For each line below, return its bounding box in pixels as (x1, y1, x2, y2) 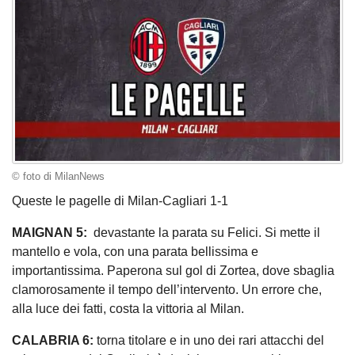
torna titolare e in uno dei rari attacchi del (94, 334, 324, 348)
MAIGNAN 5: (12, 226, 87, 240)
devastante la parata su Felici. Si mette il (87, 226, 320, 240)
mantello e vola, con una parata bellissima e (12, 245, 258, 259)
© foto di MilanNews (12, 170, 105, 182)
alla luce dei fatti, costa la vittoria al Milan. (12, 302, 244, 316)
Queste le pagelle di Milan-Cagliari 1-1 (12, 194, 228, 208)
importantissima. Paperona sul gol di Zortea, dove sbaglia (12, 264, 334, 278)
